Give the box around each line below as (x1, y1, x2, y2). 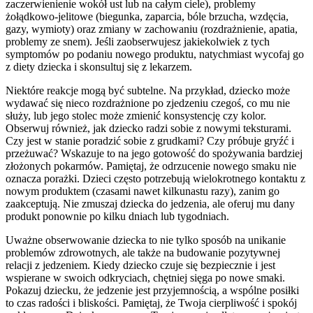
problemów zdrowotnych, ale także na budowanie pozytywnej (6, 247, 280, 259)
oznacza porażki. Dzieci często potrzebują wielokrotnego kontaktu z (6, 173, 305, 185)
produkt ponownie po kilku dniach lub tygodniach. (6, 210, 229, 223)
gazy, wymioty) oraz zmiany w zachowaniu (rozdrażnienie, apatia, (6, 23, 298, 36)
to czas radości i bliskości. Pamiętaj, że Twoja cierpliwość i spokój (6, 297, 297, 310)
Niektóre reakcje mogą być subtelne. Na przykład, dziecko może (6, 85, 290, 97)
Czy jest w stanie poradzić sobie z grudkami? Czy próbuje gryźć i (6, 135, 294, 147)
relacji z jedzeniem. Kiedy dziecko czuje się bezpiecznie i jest (6, 259, 275, 272)
